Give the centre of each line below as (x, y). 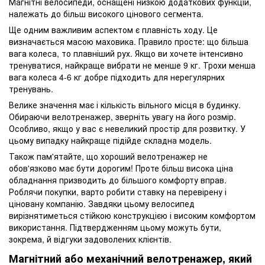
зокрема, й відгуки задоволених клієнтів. (90, 239)
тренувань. (31, 89)
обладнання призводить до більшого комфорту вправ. (118, 180)
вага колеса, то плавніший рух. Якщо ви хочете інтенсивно (126, 54)
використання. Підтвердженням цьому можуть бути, (115, 227)
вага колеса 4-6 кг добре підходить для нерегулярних (117, 77)
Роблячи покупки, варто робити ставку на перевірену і (118, 192)
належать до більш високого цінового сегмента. (106, 14)
